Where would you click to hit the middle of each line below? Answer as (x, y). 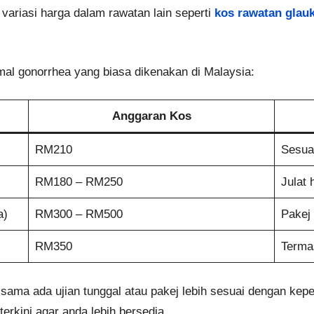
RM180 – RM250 (78, 182)
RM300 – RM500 (78, 214)
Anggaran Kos (151, 116)
